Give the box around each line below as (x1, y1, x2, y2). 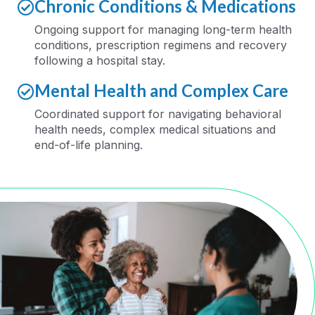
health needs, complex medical (34, 122, 202, 137)
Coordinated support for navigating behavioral (34, 107, 281, 122)
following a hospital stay (34, 53, 162, 68)
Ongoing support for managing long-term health (34, 22, 292, 37)
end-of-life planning (34, 138, 140, 153)
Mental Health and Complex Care (34, 80, 288, 101)
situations (202, 122, 252, 137)
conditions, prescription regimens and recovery (34, 38, 287, 53)
